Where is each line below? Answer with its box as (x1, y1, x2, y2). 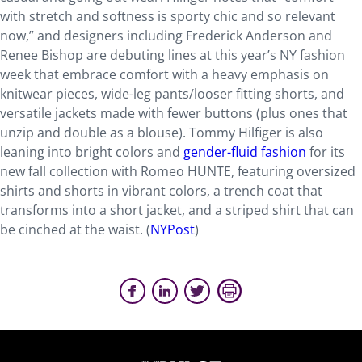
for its (306, 143, 345, 161)
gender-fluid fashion (183, 143, 306, 161)
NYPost (150, 221, 195, 238)
